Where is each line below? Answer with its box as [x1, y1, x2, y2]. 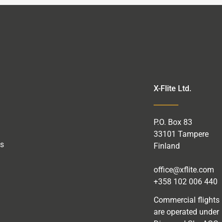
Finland [153, 141, 180, 151]
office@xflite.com [153, 165, 214, 174]
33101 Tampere [153, 129, 209, 139]
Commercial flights [153, 195, 220, 205]
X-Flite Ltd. [153, 83, 191, 93]
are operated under [153, 207, 219, 217]
